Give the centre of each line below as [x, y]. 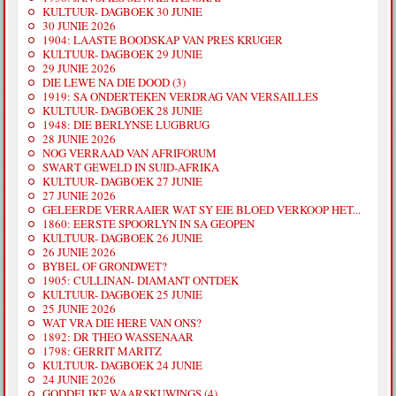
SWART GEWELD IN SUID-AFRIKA [131, 168]
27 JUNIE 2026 [80, 196]
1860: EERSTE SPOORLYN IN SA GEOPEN [149, 224]
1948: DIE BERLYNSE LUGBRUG [126, 125]
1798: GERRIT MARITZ [103, 351]
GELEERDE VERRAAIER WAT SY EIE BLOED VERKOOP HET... [202, 210]
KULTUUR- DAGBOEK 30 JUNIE [123, 12]
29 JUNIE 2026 [80, 69]
